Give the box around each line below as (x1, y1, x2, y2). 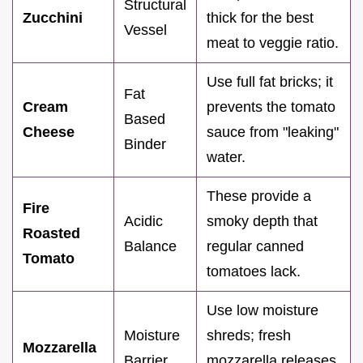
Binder (124, 135, 166, 152)
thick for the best (207, 9, 314, 26)
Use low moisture (207, 301, 318, 318)
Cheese (23, 123, 75, 140)
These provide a (207, 187, 311, 204)
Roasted (23, 224, 80, 241)
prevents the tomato (207, 98, 335, 115)
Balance (124, 237, 177, 254)
